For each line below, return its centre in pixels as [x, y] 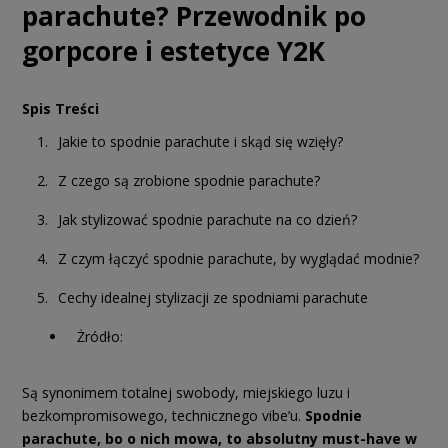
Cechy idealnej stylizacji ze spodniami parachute [213, 297]
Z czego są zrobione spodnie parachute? [189, 180]
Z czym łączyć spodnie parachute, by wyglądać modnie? [238, 258]
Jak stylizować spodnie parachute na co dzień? [207, 219]
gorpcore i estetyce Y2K [173, 50]
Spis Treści [60, 108]
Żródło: [100, 336]
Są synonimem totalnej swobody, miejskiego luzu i [186, 392]
